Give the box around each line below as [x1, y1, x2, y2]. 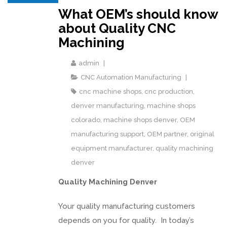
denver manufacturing [71, 101, 144, 109]
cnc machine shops [79, 87, 141, 95]
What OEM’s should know [58, 6, 218, 22]
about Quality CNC [58, 20, 176, 36]
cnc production [144, 87, 193, 95]
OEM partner [147, 130, 187, 138]
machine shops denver [103, 116, 177, 124]
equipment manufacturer [71, 144, 153, 152]
